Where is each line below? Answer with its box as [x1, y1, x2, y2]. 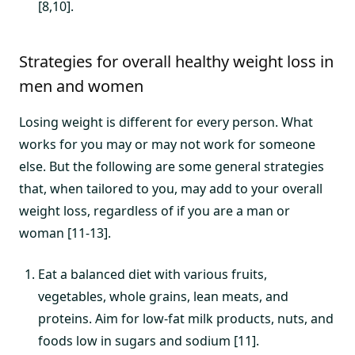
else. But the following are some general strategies [19, 158, 324, 175]
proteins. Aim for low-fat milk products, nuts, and [38, 310, 334, 327]
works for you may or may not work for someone [19, 136, 315, 153]
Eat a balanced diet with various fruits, [38, 265, 267, 283]
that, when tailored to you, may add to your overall [19, 180, 323, 197]
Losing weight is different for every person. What [19, 113, 313, 131]
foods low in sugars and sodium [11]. [38, 332, 259, 349]
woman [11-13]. [19, 224, 111, 242]
